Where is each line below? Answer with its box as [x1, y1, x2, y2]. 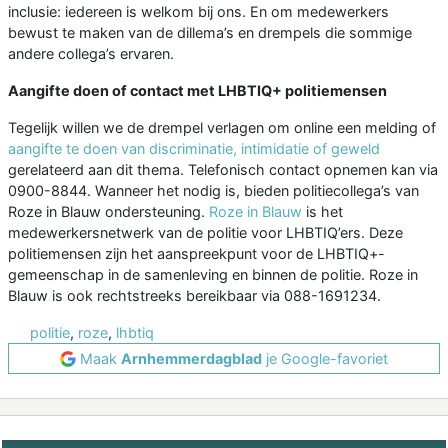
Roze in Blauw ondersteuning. [8, 203, 209, 221]
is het [302, 203, 343, 221]
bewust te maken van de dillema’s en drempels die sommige [8, 24, 412, 42]
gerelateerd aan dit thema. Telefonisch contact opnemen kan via [8, 161, 438, 179]
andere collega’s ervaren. [8, 45, 174, 63]
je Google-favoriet [262, 350, 388, 368]
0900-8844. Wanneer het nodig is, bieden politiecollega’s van [8, 182, 419, 200]
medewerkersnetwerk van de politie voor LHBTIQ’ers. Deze [8, 224, 403, 242]
